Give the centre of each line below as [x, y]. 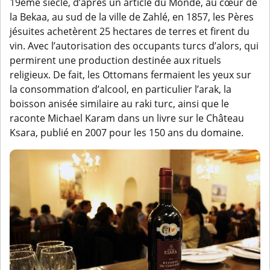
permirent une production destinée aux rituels [115, 61]
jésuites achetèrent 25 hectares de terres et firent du [130, 32]
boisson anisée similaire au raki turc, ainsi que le [119, 104]
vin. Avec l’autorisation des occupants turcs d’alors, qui [134, 46]
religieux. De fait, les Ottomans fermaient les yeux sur [130, 75]
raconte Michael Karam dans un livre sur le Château [127, 118]
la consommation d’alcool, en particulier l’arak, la [121, 89]
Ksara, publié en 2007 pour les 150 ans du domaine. [127, 133]
